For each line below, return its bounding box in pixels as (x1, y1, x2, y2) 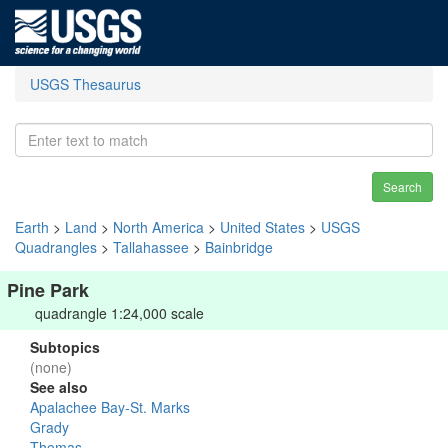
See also (30, 377, 88, 397)
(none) (30, 357, 72, 377)
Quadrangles (15, 237, 97, 257)
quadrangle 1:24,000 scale (35, 303, 204, 323)
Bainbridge (205, 237, 273, 257)
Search (383, 178, 422, 195)
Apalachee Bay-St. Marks (30, 397, 190, 417)
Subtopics (30, 337, 100, 357)
